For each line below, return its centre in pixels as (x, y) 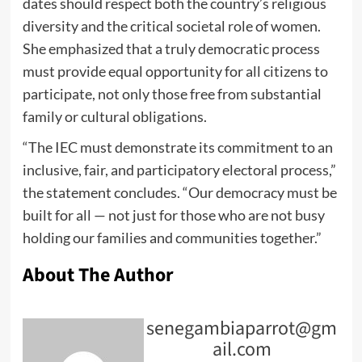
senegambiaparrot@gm (242, 329)
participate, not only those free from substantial (172, 94)
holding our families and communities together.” (172, 238)
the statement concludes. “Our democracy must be (179, 193)
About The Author (98, 276)
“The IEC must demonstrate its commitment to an (177, 147)
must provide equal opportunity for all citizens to (175, 72)
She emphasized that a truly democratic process (171, 49)
